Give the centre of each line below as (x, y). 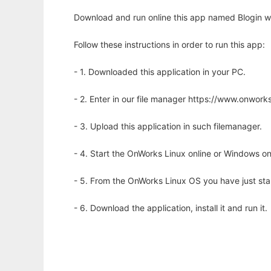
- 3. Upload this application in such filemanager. (168, 126)
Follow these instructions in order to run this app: (169, 45)
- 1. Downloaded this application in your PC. (160, 72)
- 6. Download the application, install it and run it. (171, 208)
